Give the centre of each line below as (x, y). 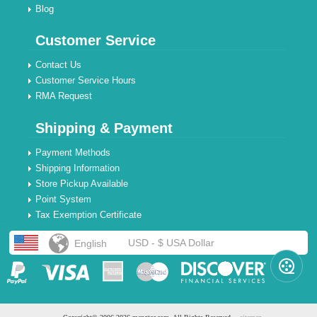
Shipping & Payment (104, 128)
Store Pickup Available (82, 184)
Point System (64, 199)
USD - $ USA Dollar (172, 243)
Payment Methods (73, 152)
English (91, 243)
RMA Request (64, 96)
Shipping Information (78, 168)
